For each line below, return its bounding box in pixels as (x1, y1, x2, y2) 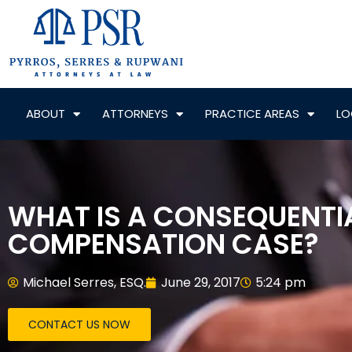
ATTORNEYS (101, 105, 168, 123)
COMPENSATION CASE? (8, 225, 319, 264)
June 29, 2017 (161, 273, 240, 292)
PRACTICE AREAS (204, 105, 299, 123)
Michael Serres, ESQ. (23, 273, 146, 292)
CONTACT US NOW (28, 317, 130, 333)
